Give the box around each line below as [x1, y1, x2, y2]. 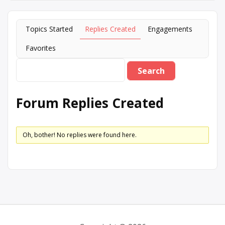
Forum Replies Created [16, 94, 164, 113]
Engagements [148, 24, 192, 34]
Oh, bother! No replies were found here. [22, 131, 137, 140]
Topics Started [26, 24, 73, 34]
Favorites [26, 43, 56, 53]
